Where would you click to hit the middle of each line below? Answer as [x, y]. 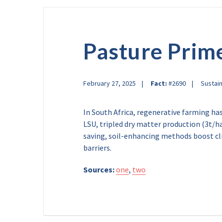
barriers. [97, 148]
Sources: [99, 169]
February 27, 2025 [110, 83]
